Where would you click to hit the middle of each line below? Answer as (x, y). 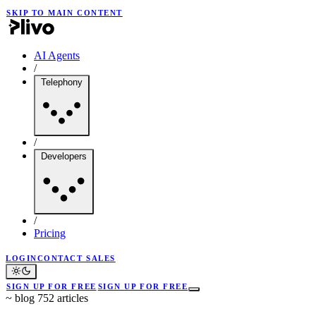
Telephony (62, 82)
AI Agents (57, 55)
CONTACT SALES (76, 258)
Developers (64, 156)
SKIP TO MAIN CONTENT (65, 13)
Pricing (50, 233)
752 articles (63, 298)
